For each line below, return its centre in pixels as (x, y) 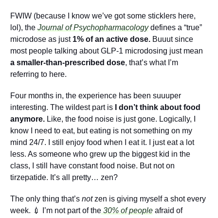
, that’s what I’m (151, 63)
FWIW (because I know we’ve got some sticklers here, (103, 16)
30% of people (127, 211)
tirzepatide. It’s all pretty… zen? (64, 178)
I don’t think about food (157, 108)
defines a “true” (175, 28)
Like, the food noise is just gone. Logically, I (120, 119)
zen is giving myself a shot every (149, 199)
